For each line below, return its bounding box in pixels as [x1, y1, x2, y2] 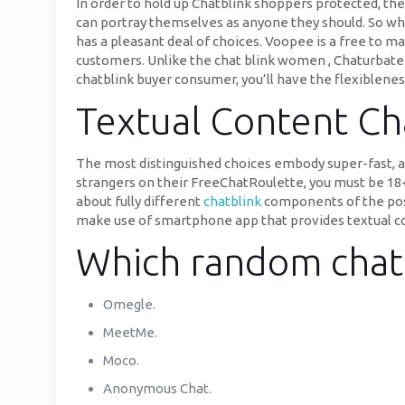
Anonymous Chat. [103, 381, 212, 396]
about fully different [76, 193, 203, 209]
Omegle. [103, 297, 155, 312]
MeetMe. [103, 325, 157, 340]
